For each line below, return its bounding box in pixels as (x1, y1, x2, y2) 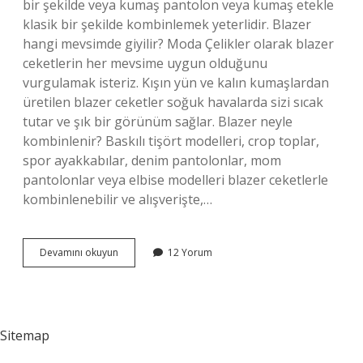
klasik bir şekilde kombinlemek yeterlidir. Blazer (23, 15, 311, 33)
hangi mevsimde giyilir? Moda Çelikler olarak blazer (23, 35, 334, 53)
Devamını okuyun (40, 246, 118, 259)
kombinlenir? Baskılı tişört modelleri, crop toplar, (23, 132, 319, 150)
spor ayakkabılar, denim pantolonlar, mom (23, 152, 281, 169)
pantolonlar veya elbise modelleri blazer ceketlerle (23, 171, 328, 189)
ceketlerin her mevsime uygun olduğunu (23, 54, 267, 72)
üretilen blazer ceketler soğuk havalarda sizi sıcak (23, 93, 323, 111)
